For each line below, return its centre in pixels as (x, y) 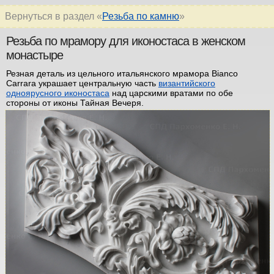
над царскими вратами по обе (171, 93)
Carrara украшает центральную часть (82, 83)
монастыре (35, 55)
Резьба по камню (141, 16)
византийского (187, 83)
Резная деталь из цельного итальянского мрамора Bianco (122, 73)
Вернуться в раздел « (54, 16)
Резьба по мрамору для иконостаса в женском (126, 41)
